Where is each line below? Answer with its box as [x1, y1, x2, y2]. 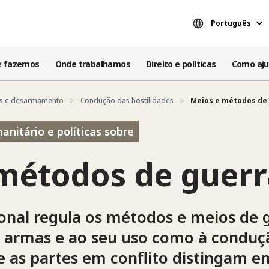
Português [211, 17, 251, 28]
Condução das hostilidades [80, 95, 174, 106]
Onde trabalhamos [55, 58, 131, 70]
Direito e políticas [146, 58, 216, 70]
